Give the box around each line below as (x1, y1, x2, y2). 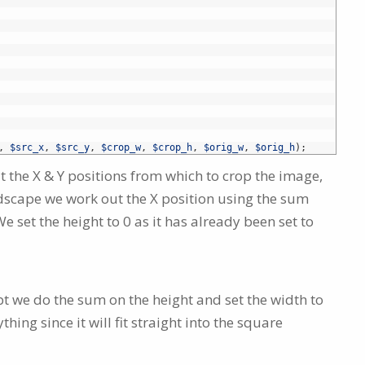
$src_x (10, 141, 44, 153)
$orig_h (255, 141, 295, 153)
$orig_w (204, 141, 244, 153)
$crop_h (152, 141, 192, 153)
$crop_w (101, 141, 141, 153)
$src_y (55, 141, 90, 153)
